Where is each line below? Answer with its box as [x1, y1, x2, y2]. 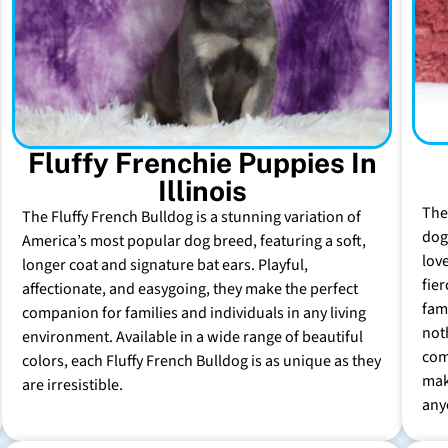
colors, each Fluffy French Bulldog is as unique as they [22, 349, 381, 372]
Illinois [157, 173, 247, 207]
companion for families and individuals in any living [22, 301, 366, 324]
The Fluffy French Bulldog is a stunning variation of [22, 205, 361, 228]
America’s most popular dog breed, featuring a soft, [22, 229, 366, 252]
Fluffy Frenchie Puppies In [27, 145, 377, 179]
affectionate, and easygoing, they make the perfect [22, 277, 358, 300]
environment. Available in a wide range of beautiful [22, 325, 363, 348]
